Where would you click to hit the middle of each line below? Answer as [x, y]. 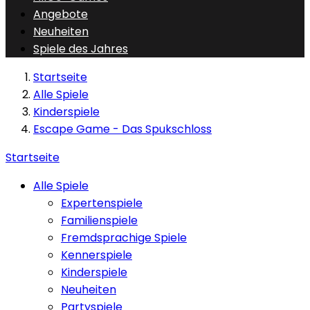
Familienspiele [99, 220]
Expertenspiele [102, 203]
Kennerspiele [97, 255]
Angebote [61, 14]
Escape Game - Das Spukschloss [122, 129]
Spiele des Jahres [81, 49]
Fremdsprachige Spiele [124, 238]
